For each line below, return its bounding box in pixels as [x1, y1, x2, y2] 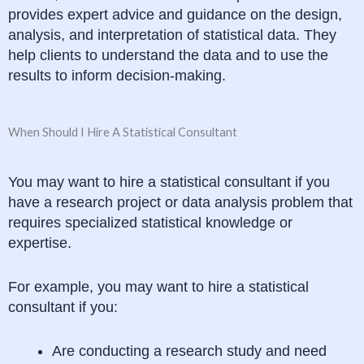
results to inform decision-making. [8, 67, 226, 84]
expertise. [8, 235, 71, 252]
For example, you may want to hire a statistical [8, 279, 309, 296]
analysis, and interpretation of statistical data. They [8, 26, 336, 43]
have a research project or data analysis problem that [8, 194, 353, 211]
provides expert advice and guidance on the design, [8, 6, 342, 23]
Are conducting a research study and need [52, 342, 327, 359]
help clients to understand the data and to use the [8, 46, 328, 63]
